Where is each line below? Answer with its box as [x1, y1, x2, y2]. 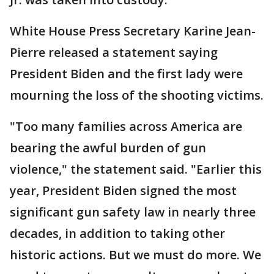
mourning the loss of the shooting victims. [10, 86, 264, 103]
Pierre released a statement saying [10, 43, 218, 61]
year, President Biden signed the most [10, 182, 237, 199]
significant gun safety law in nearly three [10, 203, 256, 220]
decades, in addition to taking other [10, 224, 225, 242]
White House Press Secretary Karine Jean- [10, 22, 256, 39]
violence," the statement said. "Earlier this [10, 160, 262, 177]
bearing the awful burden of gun [10, 139, 206, 156]
